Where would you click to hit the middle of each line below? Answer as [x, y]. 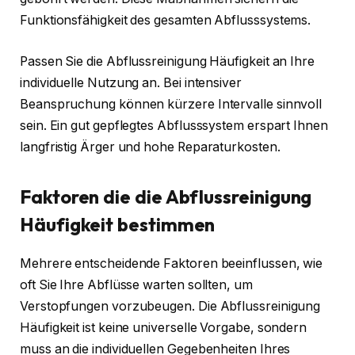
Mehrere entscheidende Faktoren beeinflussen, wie [172, 263]
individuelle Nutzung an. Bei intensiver [131, 82]
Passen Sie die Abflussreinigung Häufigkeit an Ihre [168, 61]
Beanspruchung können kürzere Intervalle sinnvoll [171, 104]
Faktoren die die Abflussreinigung [166, 196]
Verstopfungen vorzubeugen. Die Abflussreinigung [170, 306]
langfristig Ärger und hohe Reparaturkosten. [150, 147]
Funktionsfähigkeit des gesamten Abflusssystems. [166, 21]
